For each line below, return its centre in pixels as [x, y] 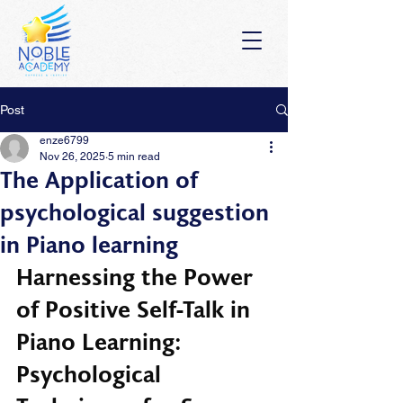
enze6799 [64, 140]
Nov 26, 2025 [72, 157]
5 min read [134, 157]
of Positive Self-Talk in [136, 310]
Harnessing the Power [138, 278]
